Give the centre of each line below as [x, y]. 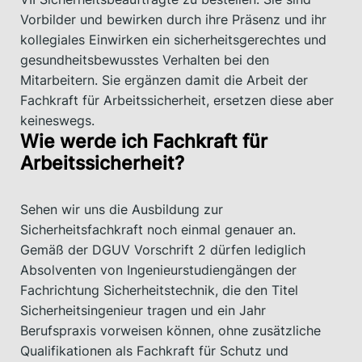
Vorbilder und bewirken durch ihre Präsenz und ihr [173, 19]
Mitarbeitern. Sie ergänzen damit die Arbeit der [164, 80]
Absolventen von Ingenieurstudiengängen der [158, 269]
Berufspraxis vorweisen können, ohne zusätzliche [170, 330]
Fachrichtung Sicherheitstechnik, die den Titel [159, 290]
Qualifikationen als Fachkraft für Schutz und [154, 350]
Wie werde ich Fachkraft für [144, 141]
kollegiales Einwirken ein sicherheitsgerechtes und [173, 39]
